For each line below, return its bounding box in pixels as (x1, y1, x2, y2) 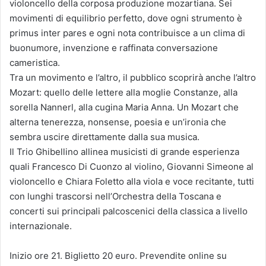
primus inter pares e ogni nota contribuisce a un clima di (9, 27, 245, 39)
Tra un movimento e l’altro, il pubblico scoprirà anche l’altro (9, 71, 256, 83)
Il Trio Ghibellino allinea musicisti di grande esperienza (9, 145, 239, 157)
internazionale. (9, 220, 72, 232)
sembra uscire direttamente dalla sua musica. (9, 131, 199, 142)
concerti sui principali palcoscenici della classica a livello (9, 205, 248, 217)
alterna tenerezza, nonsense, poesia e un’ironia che (9, 116, 226, 128)
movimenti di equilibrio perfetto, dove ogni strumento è (9, 12, 242, 24)
